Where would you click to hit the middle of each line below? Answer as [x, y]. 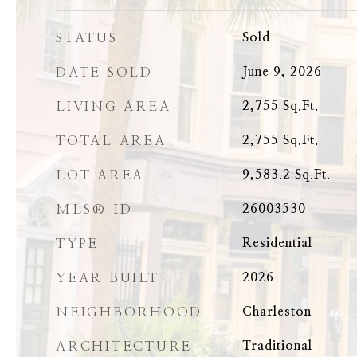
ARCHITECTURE [124, 346]
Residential [277, 243]
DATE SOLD [104, 72]
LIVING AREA [114, 106]
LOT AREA [100, 175]
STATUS [87, 38]
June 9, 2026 [282, 72]
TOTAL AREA [111, 141]
